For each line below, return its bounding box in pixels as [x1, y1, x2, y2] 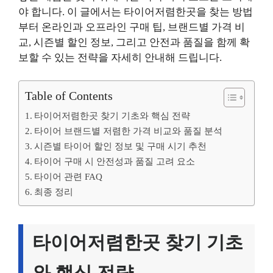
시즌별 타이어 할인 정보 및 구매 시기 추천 [34, 141, 207, 151]
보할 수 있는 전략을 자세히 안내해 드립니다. [18, 51, 222, 63]
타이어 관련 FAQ [34, 171, 103, 182]
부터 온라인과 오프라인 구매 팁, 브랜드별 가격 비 [18, 21, 245, 33]
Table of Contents [25, 89, 113, 102]
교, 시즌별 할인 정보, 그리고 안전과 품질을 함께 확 [18, 36, 250, 48]
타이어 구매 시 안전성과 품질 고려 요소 [34, 156, 196, 166]
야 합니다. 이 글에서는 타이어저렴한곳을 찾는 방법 [18, 5, 253, 18]
